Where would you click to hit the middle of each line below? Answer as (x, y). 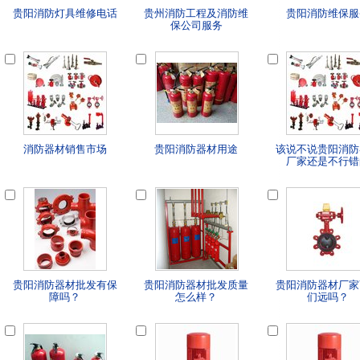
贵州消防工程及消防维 (196, 13)
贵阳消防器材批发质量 (196, 285)
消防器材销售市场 (65, 149)
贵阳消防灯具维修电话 (65, 13)
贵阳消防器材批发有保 (65, 285)
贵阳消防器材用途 (196, 149)
